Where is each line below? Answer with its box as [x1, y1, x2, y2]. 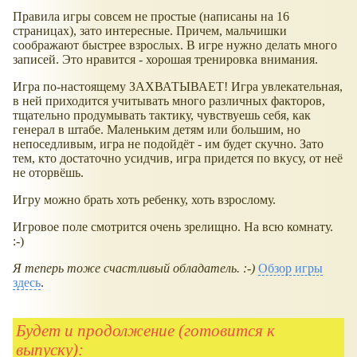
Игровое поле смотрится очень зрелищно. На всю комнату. [13, 220, 333, 234]
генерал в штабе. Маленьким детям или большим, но [13, 123, 300, 137]
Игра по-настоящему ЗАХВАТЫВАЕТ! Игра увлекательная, [13, 80, 343, 94]
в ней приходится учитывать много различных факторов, [13, 94, 325, 108]
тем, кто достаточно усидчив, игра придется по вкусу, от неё [13, 151, 343, 166]
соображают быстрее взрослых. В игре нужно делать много [13, 38, 337, 53]
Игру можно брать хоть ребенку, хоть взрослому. [13, 193, 276, 207]
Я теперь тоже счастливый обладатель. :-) [13, 261, 255, 276]
